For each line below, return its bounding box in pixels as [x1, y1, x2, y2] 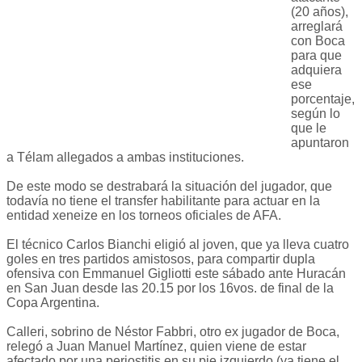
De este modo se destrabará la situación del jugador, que [6, 179, 332, 194]
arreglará [291, 19, 343, 34]
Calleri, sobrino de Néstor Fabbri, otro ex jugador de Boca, [6, 325, 339, 339]
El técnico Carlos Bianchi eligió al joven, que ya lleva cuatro [6, 238, 349, 252]
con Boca [291, 34, 345, 48]
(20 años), [291, 5, 348, 19]
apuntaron [291, 136, 349, 150]
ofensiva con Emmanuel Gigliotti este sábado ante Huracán [6, 267, 346, 281]
